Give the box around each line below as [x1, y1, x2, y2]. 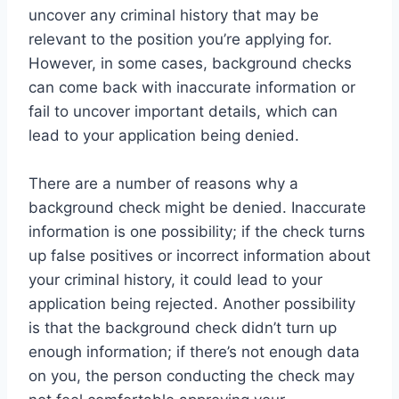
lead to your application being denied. [28, 126, 299, 144]
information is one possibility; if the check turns [28, 222, 365, 240]
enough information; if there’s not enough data [28, 342, 360, 361]
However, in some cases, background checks [28, 53, 352, 72]
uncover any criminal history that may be [28, 5, 319, 24]
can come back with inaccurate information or [28, 77, 355, 96]
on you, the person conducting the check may [28, 366, 354, 385]
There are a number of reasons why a [28, 174, 298, 192]
